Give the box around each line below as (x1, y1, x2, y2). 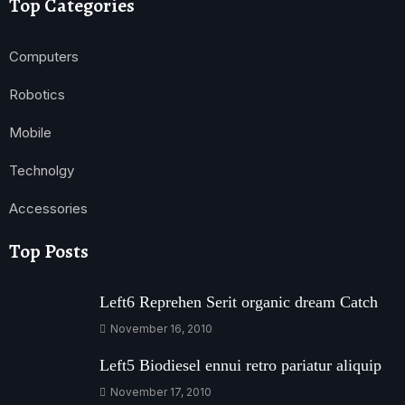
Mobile (9, 123, 52, 141)
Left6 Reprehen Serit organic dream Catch (99, 292, 378, 311)
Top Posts (9, 237, 89, 265)
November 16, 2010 (108, 321, 212, 335)
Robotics (9, 85, 65, 103)
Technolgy (9, 161, 74, 179)
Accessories (9, 199, 88, 217)
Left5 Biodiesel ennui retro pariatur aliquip (99, 355, 381, 374)
